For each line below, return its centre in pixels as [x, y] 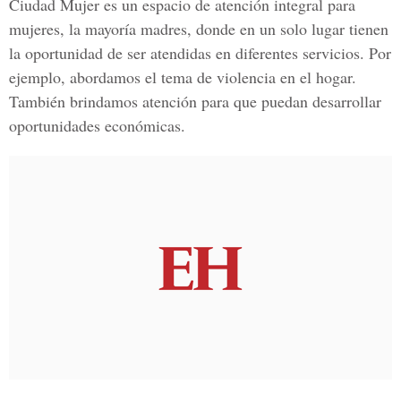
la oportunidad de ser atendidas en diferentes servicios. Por [200, 53]
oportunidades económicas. [97, 125]
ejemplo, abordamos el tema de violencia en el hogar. [183, 77]
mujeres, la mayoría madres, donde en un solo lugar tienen [199, 29]
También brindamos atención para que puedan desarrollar [195, 101]
